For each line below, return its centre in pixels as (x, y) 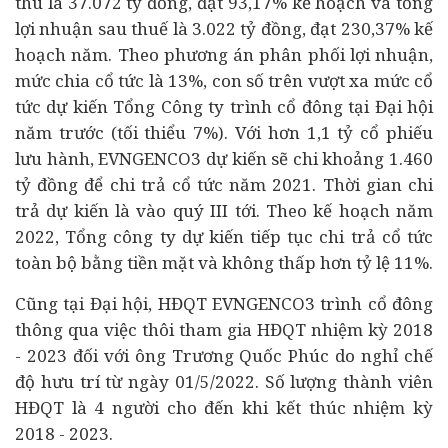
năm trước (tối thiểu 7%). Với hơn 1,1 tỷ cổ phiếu (224, 132)
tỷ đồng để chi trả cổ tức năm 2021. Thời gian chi (224, 184)
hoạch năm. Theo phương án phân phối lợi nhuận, (224, 54)
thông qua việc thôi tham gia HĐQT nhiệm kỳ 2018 (224, 329)
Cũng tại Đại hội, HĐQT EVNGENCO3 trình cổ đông (224, 303)
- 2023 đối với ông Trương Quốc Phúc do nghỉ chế (224, 355)
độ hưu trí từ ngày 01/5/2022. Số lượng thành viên (224, 381)
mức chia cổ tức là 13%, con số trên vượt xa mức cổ (224, 80)
